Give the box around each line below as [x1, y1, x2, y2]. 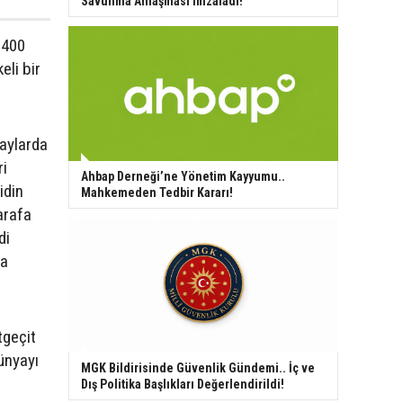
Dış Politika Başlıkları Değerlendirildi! [81, 376, 284, 391]
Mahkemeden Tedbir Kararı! [81, 184, 233, 200]
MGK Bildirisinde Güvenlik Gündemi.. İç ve [81, 360, 315, 375]
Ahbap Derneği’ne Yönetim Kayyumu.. [81, 168, 285, 184]
